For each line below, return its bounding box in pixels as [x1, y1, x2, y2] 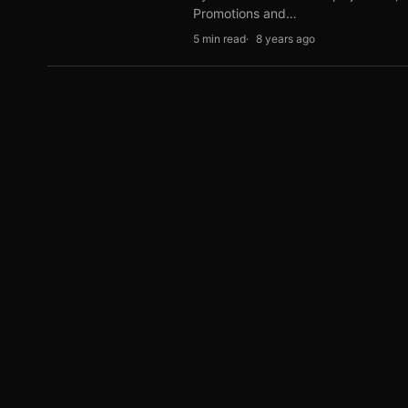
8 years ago [256, 32, 315, 46]
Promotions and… [193, 5, 297, 21]
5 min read [193, 32, 246, 46]
